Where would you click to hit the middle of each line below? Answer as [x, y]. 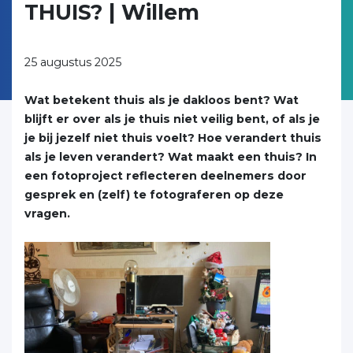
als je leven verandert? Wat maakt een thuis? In [171, 157]
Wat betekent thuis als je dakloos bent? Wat [162, 100]
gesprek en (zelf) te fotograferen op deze [154, 195]
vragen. [47, 214]
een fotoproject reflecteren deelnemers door [165, 176]
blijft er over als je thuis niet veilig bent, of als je [172, 119]
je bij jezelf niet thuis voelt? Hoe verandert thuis [173, 138]
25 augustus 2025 [73, 62]
